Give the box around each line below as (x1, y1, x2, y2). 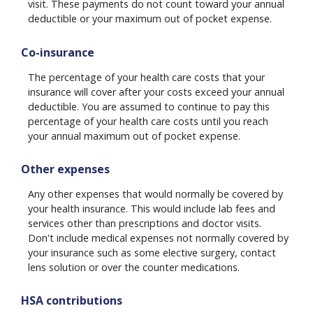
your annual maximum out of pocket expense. (28, 129, 240, 143)
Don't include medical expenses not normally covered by (28, 231, 289, 245)
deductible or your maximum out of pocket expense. (28, 12, 272, 26)
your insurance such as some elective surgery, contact (28, 246, 276, 260)
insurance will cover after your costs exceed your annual (28, 85, 284, 99)
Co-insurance (21, 44, 94, 60)
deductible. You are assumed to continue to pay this (28, 99, 270, 113)
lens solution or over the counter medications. (28, 261, 240, 275)
